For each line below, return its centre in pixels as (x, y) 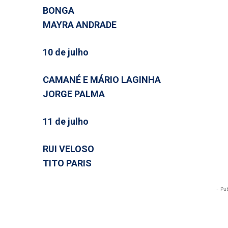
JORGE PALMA (74, 94)
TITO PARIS (67, 163)
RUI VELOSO (68, 149)
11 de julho (66, 121)
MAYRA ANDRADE (80, 25)
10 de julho (66, 52)
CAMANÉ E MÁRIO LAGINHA (102, 80)
